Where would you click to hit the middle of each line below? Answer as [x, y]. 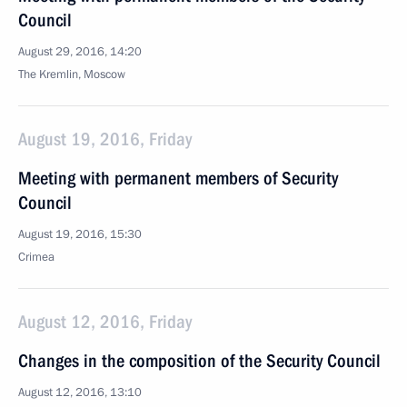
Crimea [36, 257]
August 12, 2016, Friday [105, 322]
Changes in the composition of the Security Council [199, 361]
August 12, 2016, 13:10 [80, 392]
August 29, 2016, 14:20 [80, 52]
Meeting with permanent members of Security [178, 178]
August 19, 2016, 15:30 [80, 234]
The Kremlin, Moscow [72, 74]
